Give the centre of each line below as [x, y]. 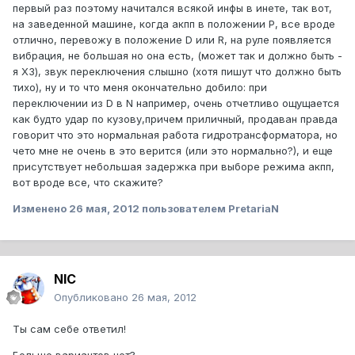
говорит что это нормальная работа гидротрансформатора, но [175, 135]
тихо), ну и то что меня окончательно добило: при [140, 88]
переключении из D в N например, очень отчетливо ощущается [176, 103]
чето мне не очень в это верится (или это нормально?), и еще [173, 151]
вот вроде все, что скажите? [88, 183]
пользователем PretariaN [209, 209]
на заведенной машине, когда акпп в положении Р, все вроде [174, 24]
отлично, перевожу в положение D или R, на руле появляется [172, 40]
